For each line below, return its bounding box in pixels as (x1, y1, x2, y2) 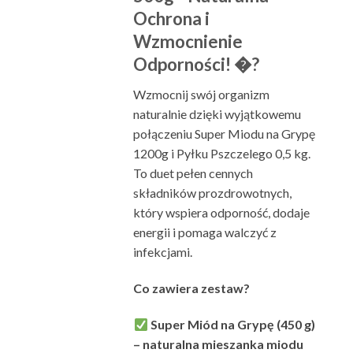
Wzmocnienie (133, 31, 243, 53)
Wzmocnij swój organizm (133, 87, 270, 102)
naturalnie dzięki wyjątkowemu (133, 106, 302, 122)
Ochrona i (133, 8, 210, 30)
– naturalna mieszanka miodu (133, 336, 304, 351)
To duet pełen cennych (133, 165, 254, 181)
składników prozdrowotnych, (133, 185, 292, 201)
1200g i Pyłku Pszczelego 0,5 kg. (133, 146, 311, 162)
